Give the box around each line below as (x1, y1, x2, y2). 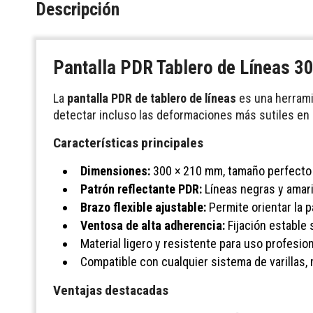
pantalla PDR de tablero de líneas (67, 91, 236, 106)
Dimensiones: (80, 163, 150, 179)
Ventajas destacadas (53, 282, 168, 299)
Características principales (53, 135, 203, 152)
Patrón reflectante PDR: (80, 182, 202, 197)
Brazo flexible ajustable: (80, 200, 206, 215)
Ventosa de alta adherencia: (80, 218, 225, 233)
